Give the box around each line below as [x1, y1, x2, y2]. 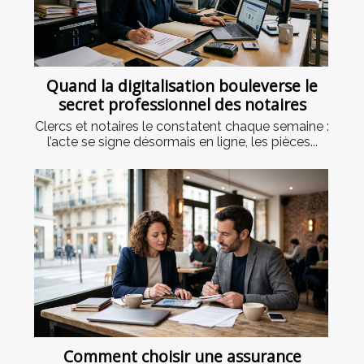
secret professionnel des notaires [58, 93, 306, 115]
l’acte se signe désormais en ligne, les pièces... [46, 133, 318, 149]
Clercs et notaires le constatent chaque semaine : [35, 118, 329, 134]
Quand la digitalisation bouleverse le [46, 74, 318, 97]
